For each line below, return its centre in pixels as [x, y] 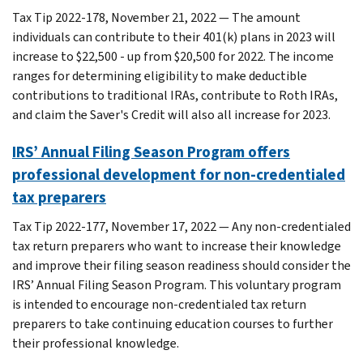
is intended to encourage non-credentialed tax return [159, 304]
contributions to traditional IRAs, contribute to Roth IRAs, [175, 95]
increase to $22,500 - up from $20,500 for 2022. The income [173, 56]
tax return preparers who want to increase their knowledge [177, 246]
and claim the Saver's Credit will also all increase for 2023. [171, 114]
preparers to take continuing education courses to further [173, 323]
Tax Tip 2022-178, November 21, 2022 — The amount [156, 17]
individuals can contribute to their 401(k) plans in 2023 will [174, 36]
